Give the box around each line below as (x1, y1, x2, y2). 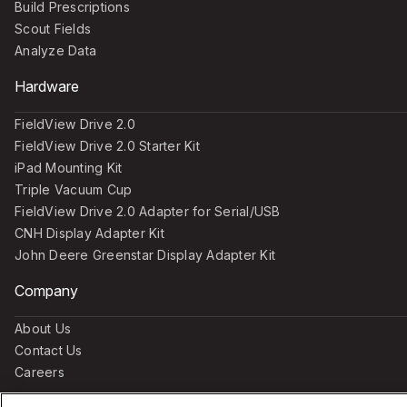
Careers (15, 363, 65, 380)
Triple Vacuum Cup (15, 181, 133, 197)
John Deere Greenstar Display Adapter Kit (15, 246, 275, 263)
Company (15, 281, 78, 300)
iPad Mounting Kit (15, 159, 123, 175)
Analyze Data (15, 42, 96, 58)
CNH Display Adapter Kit (15, 224, 164, 241)
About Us (15, 320, 71, 336)
